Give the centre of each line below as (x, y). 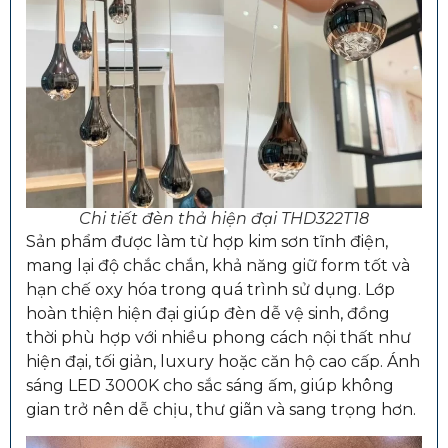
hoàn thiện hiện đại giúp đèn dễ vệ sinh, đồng (208, 313)
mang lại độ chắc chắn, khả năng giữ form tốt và (218, 265)
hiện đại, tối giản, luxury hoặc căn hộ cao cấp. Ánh (223, 361)
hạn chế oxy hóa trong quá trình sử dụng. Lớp (210, 289)
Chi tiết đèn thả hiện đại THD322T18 (224, 218)
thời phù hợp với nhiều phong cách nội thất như (218, 337)
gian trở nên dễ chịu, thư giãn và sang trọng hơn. (221, 409)
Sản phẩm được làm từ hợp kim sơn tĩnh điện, (207, 241)
